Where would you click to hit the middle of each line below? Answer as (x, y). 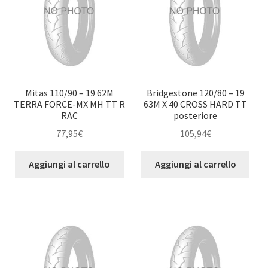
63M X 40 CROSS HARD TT (196, 104)
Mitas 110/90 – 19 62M (70, 92)
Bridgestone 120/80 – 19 (195, 92)
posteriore (196, 115)
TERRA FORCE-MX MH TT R (70, 104)
